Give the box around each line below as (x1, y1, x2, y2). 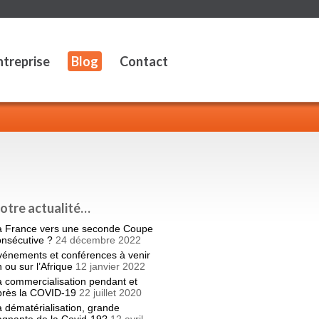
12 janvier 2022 (75, 261, 145, 272)
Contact (120, 53, 168, 69)
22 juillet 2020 (78, 287, 142, 298)
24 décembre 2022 (55, 234, 141, 246)
